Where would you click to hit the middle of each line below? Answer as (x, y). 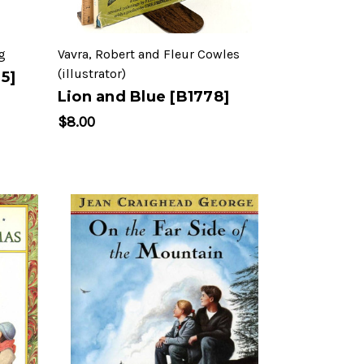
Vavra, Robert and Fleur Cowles (148, 54)
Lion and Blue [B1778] (143, 97)
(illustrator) (91, 74)
